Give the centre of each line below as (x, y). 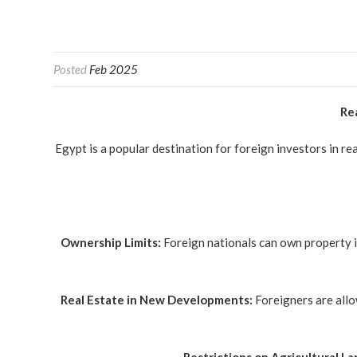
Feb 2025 (114, 69)
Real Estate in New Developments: (156, 300)
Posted (71, 69)
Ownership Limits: (111, 242)
